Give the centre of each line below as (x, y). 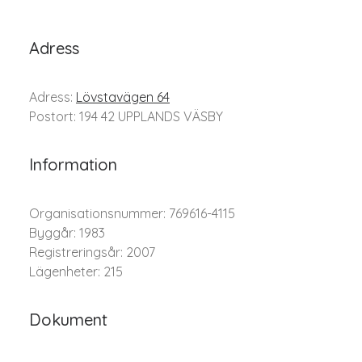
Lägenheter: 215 (76, 271)
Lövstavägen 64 (123, 97)
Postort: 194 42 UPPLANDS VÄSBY (126, 116)
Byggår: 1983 (67, 233)
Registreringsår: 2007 (92, 252)
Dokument (68, 320)
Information (73, 164)
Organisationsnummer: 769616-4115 (132, 213)
